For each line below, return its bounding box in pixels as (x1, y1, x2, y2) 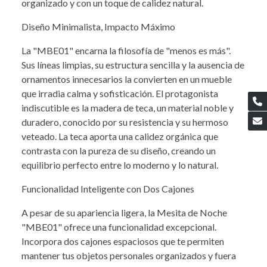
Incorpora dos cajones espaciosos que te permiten (21, 235, 224, 247)
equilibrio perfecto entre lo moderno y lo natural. (21, 159, 218, 170)
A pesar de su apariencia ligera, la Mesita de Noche (21, 206, 227, 218)
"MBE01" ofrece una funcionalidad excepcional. (21, 221, 216, 232)
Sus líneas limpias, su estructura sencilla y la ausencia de (21, 58, 244, 70)
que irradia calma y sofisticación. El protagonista (21, 87, 218, 99)
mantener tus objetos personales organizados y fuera (21, 249, 236, 261)
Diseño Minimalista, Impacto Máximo (21, 20, 175, 32)
